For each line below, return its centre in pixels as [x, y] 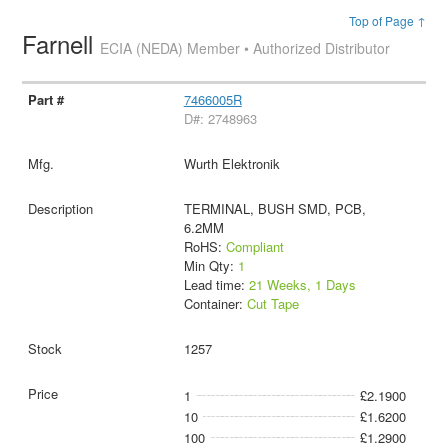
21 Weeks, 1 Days [302, 284]
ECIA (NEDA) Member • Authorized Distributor [245, 48]
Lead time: [216, 284]
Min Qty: [210, 265]
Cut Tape [272, 303]
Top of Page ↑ [387, 20]
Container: [215, 303]
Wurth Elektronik [231, 163]
